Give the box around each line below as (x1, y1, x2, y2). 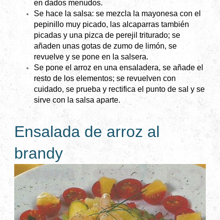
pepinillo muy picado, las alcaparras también (34, 20, 189, 29)
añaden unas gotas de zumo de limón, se (34, 42, 177, 51)
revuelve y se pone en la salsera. (34, 53, 148, 61)
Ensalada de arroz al (14, 123, 160, 141)
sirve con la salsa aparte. (34, 96, 120, 105)
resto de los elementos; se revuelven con (34, 74, 176, 83)
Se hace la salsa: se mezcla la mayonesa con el (34, 9, 201, 18)
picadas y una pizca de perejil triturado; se (34, 31, 180, 40)
